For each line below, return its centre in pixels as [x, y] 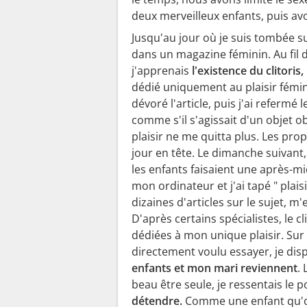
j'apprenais [160, 70]
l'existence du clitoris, [246, 70]
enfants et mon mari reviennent [214, 268]
